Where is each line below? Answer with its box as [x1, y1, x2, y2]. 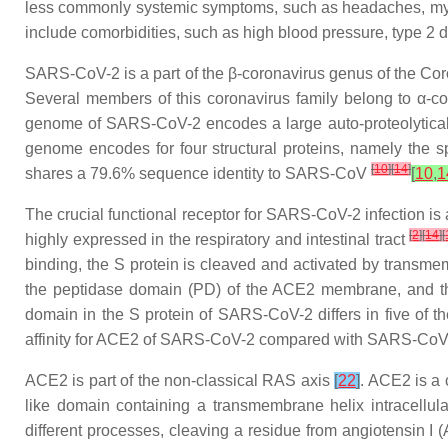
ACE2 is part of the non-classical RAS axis [25, 372, 335, 389]
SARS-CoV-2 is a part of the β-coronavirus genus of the [25, 65, 421, 82]
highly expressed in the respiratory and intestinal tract [25, 231, 410, 248]
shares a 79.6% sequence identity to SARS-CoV [25, 165, 371, 182]
